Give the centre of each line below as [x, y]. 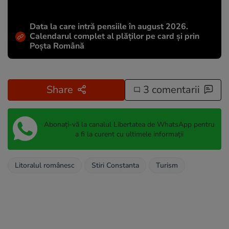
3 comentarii [170, 90]
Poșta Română [57, 46]
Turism [167, 166]
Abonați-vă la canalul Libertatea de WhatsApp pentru [129, 124]
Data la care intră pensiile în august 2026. [109, 27]
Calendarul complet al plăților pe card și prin [114, 37]
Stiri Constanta [115, 166]
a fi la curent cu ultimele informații [129, 134]
